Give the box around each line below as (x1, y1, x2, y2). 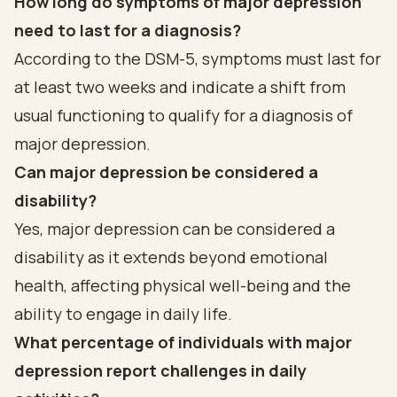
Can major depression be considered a (14, 161, 318, 183)
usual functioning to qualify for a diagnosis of (14, 105, 353, 126)
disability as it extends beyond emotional (14, 246, 328, 268)
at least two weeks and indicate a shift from (14, 76, 346, 97)
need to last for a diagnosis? (14, 19, 241, 41)
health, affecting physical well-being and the (14, 275, 351, 296)
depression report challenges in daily (14, 360, 307, 381)
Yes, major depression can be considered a (14, 218, 335, 239)
